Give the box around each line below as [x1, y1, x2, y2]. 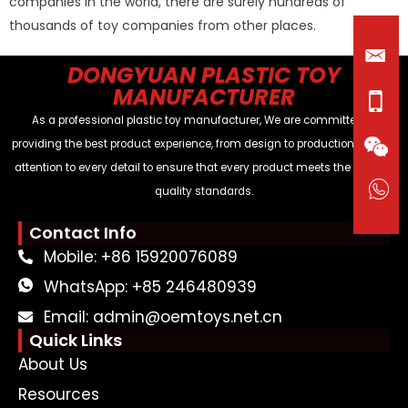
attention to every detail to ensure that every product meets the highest [14, 160, 394, 176]
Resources [18, 383, 99, 406]
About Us [18, 353, 87, 376]
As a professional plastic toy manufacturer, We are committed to [32, 113, 376, 128]
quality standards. [155, 184, 253, 199]
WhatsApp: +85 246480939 [44, 276, 257, 299]
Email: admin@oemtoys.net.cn [44, 306, 282, 329]
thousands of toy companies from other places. [9, 16, 316, 36]
